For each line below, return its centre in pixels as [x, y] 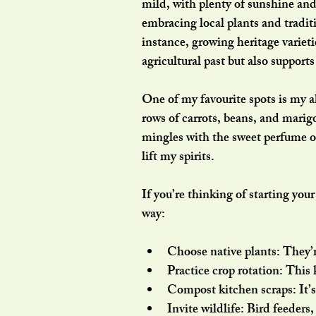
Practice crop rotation [223, 272]
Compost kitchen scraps [230, 291]
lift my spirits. [178, 158]
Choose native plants [222, 253]
